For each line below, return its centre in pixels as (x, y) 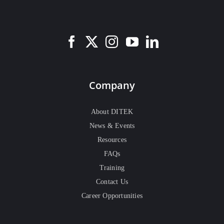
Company (112, 85)
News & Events (112, 125)
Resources (112, 139)
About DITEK (112, 111)
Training (112, 167)
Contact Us (112, 181)
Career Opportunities (112, 195)
